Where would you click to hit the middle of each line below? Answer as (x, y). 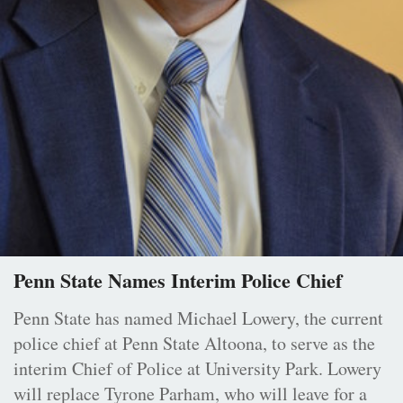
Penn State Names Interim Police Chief (178, 281)
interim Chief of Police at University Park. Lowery (197, 369)
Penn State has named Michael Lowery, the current (198, 318)
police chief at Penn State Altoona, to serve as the (194, 344)
